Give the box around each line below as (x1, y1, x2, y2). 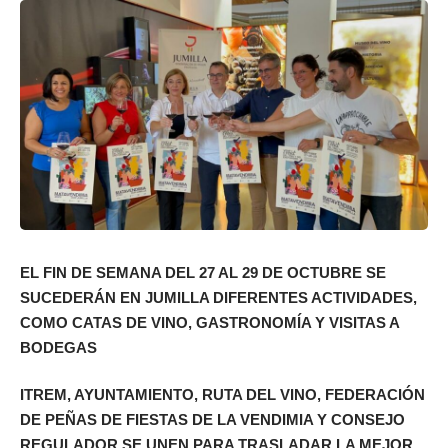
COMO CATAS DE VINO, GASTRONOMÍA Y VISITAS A (20, 313, 399, 331)
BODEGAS (20, 338, 97, 356)
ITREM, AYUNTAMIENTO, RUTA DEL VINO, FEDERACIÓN (20, 386, 425, 404)
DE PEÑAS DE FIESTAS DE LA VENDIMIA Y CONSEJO (20, 411, 405, 429)
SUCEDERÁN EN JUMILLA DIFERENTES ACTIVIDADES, (20, 288, 417, 306)
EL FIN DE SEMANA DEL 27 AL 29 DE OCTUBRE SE (20, 263, 386, 281)
